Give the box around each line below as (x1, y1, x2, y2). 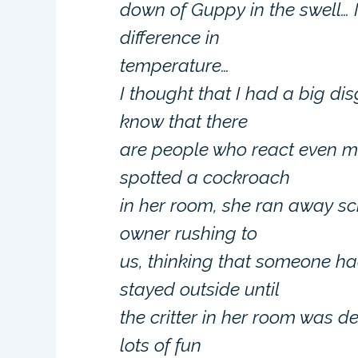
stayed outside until (120, 278, 280, 300)
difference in (120, 26, 221, 48)
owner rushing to (120, 222, 258, 244)
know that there (120, 110, 249, 132)
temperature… (120, 54, 230, 76)
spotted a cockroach (120, 166, 291, 188)
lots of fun (120, 334, 202, 356)
